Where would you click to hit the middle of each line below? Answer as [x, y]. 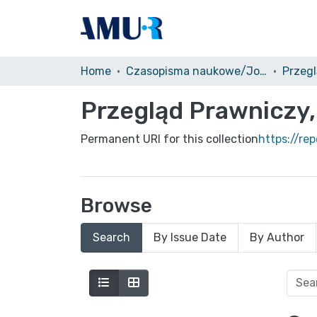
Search [111, 237]
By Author [277, 237]
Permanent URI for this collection [169, 139]
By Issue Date [190, 237]
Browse [116, 206]
